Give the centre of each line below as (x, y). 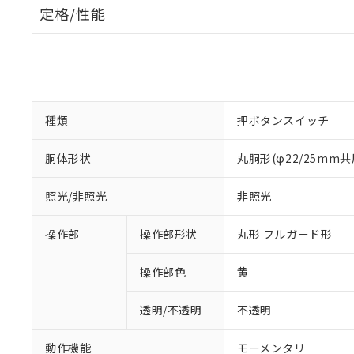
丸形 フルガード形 (285, 234)
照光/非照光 (76, 196)
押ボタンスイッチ (283, 120)
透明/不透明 (171, 310)
